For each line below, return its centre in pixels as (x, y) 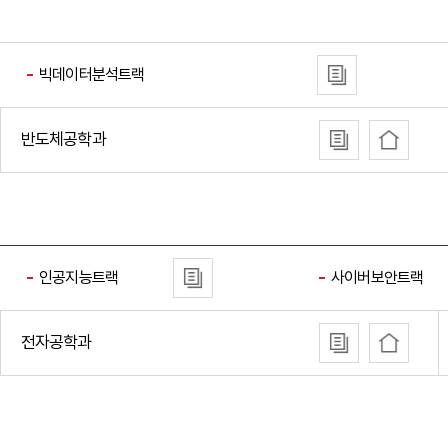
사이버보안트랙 (377, 278)
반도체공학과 (63, 139)
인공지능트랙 (79, 278)
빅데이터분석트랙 (92, 75)
